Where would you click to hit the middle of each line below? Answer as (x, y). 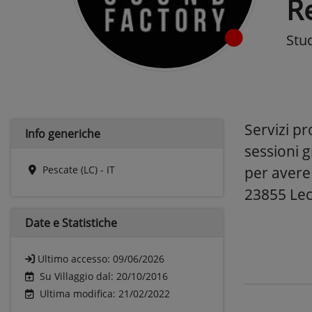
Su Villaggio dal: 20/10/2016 (104, 276)
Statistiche (89, 223)
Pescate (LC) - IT (79, 170)
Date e (44, 223)
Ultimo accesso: (75, 259)
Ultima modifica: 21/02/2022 (105, 294)
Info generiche (63, 134)
